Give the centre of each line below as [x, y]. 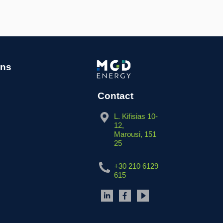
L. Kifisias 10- [136, 116]
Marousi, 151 [135, 134]
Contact [115, 96]
